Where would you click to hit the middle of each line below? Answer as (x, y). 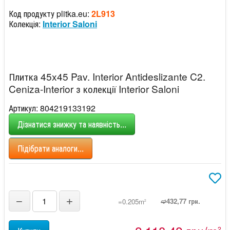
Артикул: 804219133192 (52, 108)
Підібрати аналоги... (51, 148)
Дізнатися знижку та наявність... (72, 124)
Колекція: (26, 24)
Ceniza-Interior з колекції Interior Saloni (94, 88)
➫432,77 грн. (180, 201)
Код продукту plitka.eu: (50, 13)
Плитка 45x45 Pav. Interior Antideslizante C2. (107, 76)
